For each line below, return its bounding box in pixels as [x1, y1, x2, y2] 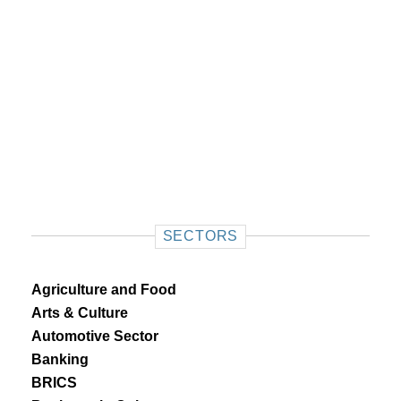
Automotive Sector [31, 328, 158, 344]
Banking [31, 352, 89, 367]
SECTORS [162, 228, 239, 243]
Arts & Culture [31, 305, 128, 320]
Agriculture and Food [31, 282, 176, 297]
